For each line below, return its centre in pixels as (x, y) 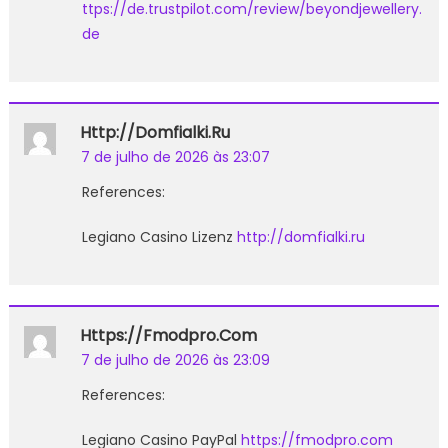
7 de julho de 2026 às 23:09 (175, 359)
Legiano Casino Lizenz (159, 236)
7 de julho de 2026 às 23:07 (175, 156)
